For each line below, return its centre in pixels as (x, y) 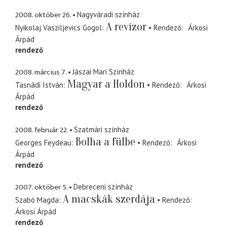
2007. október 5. (41, 187)
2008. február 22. (42, 130)
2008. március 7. (41, 72)
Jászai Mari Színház (103, 72)
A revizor (126, 27)
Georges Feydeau (43, 142)
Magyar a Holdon (106, 84)
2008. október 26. (43, 15)
